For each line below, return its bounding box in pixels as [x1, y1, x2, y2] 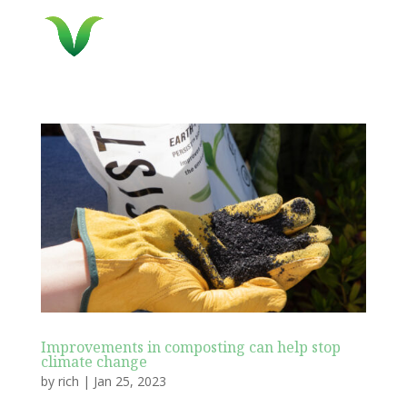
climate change [40, 352, 147, 372]
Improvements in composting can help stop [40, 337, 341, 358]
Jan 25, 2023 [93, 372, 166, 391]
